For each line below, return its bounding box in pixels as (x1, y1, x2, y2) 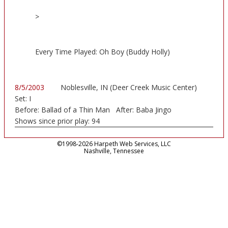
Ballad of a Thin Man (41, 105, 110, 115)
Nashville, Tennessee (84, 147, 144, 156)
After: (116, 105, 136, 115)
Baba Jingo (135, 105, 172, 115)
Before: (15, 105, 41, 115)
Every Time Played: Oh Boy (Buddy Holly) (35, 47, 170, 57)
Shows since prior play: (15, 116, 92, 126)
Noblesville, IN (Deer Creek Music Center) (61, 82, 197, 93)
